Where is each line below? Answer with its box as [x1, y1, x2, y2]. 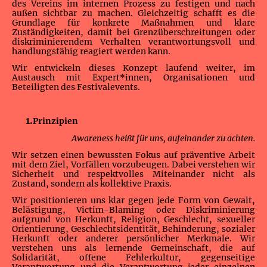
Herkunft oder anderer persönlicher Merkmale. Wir [12, 233, 255, 244]
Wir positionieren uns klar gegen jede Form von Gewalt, [12, 195, 255, 206]
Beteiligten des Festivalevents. [12, 82, 142, 93]
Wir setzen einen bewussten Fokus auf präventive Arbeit [12, 150, 255, 161]
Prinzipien [33, 115, 78, 126]
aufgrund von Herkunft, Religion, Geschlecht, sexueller [12, 214, 255, 225]
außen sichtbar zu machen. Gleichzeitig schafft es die [12, 7, 255, 18]
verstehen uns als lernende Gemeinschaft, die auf [12, 243, 255, 254]
